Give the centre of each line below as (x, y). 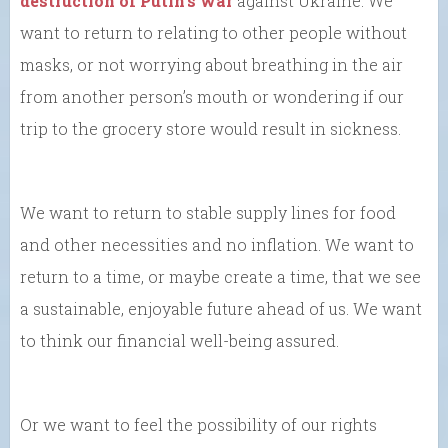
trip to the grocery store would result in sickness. (210, 128)
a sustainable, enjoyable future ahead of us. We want (221, 308)
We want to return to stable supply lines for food (208, 212)
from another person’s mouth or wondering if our (212, 96)
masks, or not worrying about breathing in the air (211, 64)
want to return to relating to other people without (213, 32)
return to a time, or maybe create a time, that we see (220, 276)
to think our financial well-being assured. (179, 340)
